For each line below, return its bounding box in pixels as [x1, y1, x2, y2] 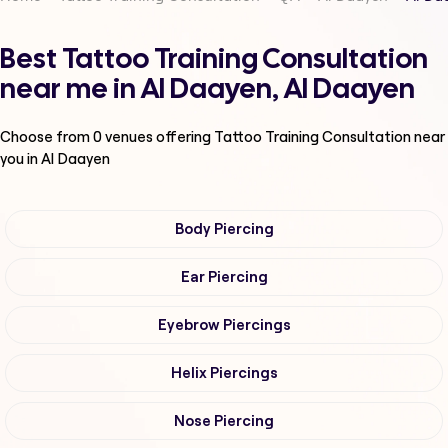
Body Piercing [174, 221, 274, 238]
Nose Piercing [174, 413, 274, 430]
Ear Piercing [180, 269, 268, 286]
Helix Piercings [170, 365, 278, 382]
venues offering [102, 127, 214, 147]
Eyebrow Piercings [157, 317, 291, 334]
